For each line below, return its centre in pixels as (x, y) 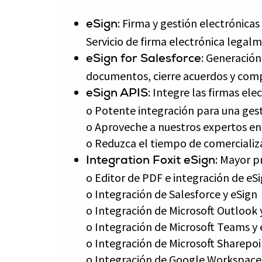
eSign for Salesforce (144, 60)
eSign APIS (117, 94)
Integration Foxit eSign (151, 161)
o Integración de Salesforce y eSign (172, 194)
